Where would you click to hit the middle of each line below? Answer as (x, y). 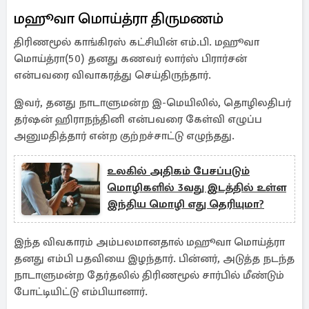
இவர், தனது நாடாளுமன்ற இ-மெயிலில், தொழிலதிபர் (152, 103)
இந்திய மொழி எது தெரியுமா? (186, 204)
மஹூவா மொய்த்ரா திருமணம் (119, 18)
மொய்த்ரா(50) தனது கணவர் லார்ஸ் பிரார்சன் (130, 59)
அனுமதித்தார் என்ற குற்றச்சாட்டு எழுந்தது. (124, 136)
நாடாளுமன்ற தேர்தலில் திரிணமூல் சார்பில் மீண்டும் (149, 275)
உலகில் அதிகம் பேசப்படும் (178, 171)
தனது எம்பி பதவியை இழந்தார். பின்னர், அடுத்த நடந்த (154, 259)
